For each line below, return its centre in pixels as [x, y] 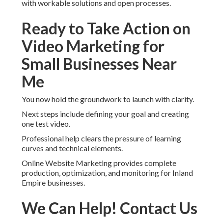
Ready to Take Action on [106, 28]
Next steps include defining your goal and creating [105, 114]
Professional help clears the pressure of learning [101, 138]
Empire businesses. [53, 183]
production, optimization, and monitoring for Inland [107, 173]
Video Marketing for [93, 46]
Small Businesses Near [99, 64]
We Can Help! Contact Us [110, 208]
